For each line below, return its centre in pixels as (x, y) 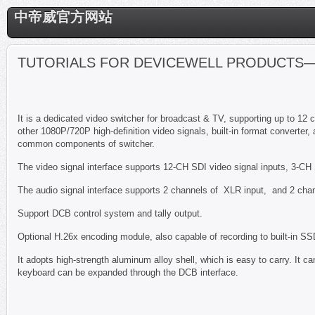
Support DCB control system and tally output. (110, 213)
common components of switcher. (86, 144)
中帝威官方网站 (63, 17)
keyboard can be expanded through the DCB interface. (128, 272)
